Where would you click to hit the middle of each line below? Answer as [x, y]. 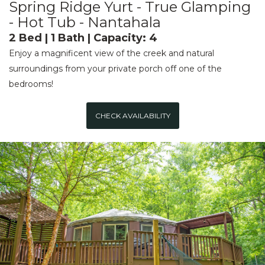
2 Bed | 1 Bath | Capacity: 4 [83, 38]
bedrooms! [31, 84]
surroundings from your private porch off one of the [115, 68]
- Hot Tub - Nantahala [85, 22]
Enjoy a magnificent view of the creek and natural [112, 53]
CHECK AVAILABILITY [132, 115]
